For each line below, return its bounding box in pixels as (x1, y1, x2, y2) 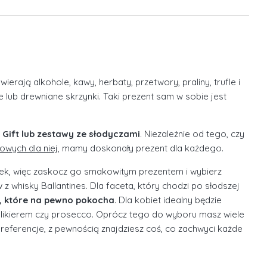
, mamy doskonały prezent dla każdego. (58, 142, 223, 154)
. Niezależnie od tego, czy (140, 128, 244, 140)
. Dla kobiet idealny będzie (114, 194, 222, 206)
